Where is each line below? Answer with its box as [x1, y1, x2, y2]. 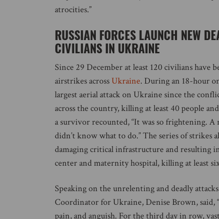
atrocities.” [55, 4, 91, 15]
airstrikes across [55, 75, 111, 87]
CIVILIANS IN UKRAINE [55, 39, 160, 57]
